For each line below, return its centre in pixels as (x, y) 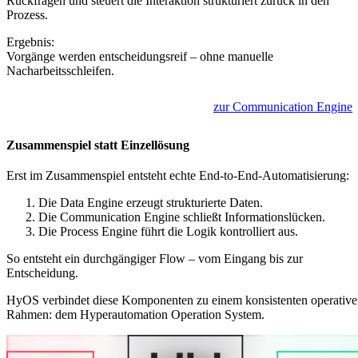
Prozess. (27, 15)
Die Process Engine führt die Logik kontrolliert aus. (168, 231)
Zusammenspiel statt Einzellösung (98, 145)
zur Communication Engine (283, 107)
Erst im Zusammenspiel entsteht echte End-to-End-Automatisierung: (178, 175)
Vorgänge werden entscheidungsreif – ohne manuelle (140, 56)
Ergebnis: (30, 42)
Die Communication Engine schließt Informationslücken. (182, 217)
